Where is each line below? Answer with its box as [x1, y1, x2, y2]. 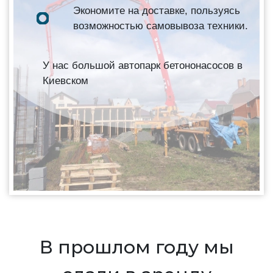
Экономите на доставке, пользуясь [73, 4, 240, 16]
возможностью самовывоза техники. [73, 19, 248, 32]
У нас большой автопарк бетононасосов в [43, 59, 243, 71]
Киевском [43, 74, 88, 87]
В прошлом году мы [39, 235, 234, 258]
